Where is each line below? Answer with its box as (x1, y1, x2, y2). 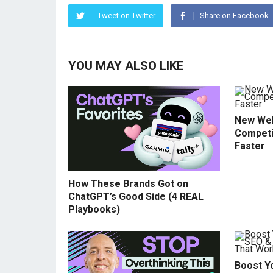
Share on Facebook (200, 11, 269, 20)
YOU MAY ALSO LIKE (68, 58, 183, 73)
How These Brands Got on (68, 178, 188, 190)
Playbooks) (68, 204, 120, 216)
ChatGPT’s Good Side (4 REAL (68, 191, 204, 203)
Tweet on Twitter (97, 11, 155, 20)
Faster (235, 140, 265, 152)
